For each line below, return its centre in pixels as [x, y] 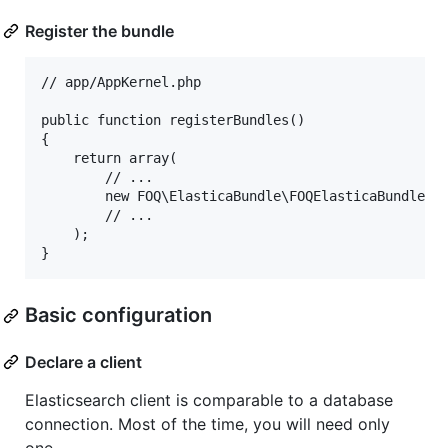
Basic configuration [118, 315]
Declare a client [83, 362]
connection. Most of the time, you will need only [207, 424]
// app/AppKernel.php [121, 82]
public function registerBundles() [173, 120]
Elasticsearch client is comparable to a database [209, 400]
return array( [109, 158]
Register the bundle [99, 31]
